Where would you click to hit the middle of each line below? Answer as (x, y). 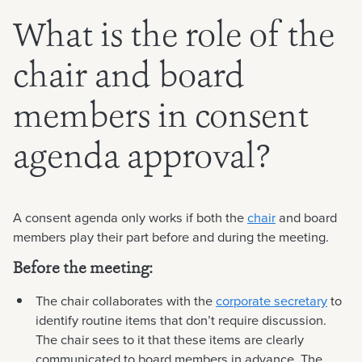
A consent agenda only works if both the (130, 217)
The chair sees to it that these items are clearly (170, 339)
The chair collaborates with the (126, 301)
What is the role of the (174, 38)
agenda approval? (141, 159)
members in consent (161, 118)
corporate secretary (271, 301)
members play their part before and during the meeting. (171, 237)
